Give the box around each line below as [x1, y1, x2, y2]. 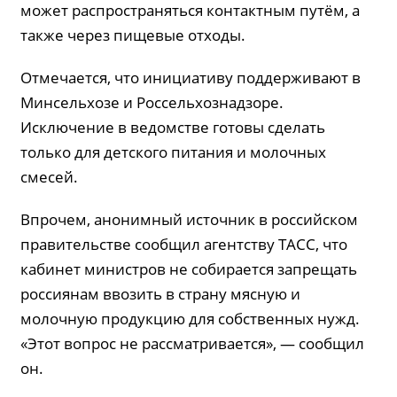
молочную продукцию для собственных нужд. [20, 308, 361, 329]
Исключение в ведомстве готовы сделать [20, 117, 326, 137]
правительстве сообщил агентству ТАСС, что [20, 234, 348, 254]
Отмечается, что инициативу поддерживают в [20, 67, 362, 88]
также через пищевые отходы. [20, 25, 246, 45]
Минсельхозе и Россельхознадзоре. [20, 92, 284, 113]
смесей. [20, 167, 79, 187]
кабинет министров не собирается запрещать [20, 259, 358, 279]
